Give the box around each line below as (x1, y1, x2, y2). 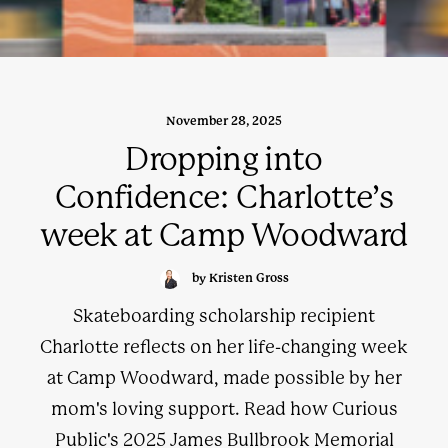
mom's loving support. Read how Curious (50, 399, 398, 419)
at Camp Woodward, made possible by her (46, 368, 402, 388)
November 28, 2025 (166, 114, 282, 128)
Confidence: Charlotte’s (54, 179, 394, 216)
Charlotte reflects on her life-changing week (40, 337, 408, 357)
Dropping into (125, 141, 323, 178)
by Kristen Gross (191, 271, 289, 286)
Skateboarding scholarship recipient (73, 306, 375, 326)
